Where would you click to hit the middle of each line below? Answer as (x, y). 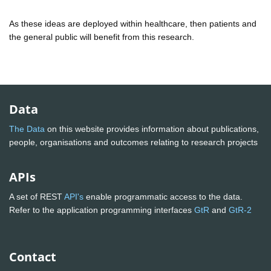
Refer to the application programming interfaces (102, 210)
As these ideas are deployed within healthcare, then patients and (133, 23)
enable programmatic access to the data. (163, 197)
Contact (33, 257)
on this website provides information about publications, (152, 129)
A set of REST (37, 197)
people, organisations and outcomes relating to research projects (135, 142)
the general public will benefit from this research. (102, 37)
